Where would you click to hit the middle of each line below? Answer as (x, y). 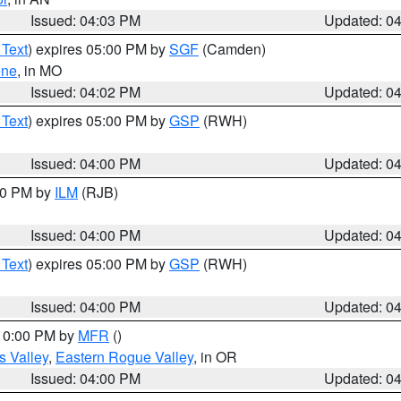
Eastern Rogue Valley (124, 357)
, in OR (215, 357)
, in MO (39, 70)
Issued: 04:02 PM (86, 92)
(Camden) (232, 49)
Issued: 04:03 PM (86, 20)
